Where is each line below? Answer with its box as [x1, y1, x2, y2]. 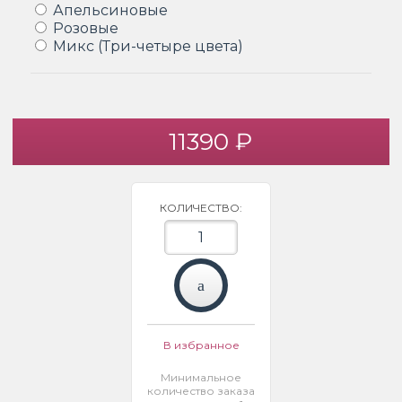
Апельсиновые [53, 2, 168, 19]
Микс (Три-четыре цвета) [53, 38, 243, 55]
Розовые [53, 20, 118, 37]
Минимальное [161, 371, 241, 384]
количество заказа [147, 384, 255, 398]
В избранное [162, 338, 240, 352]
